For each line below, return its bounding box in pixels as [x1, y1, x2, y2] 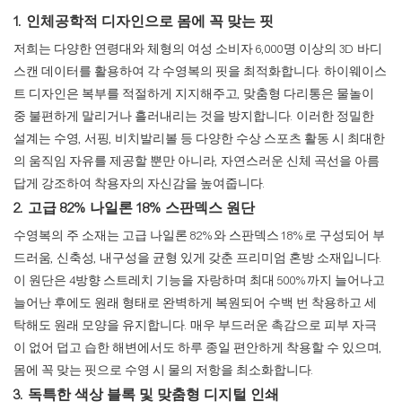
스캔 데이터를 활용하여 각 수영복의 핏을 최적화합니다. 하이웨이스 [13, 65, 387, 80]
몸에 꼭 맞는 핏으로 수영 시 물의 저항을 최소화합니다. [13, 363, 314, 379]
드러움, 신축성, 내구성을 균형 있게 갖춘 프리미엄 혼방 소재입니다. [13, 251, 382, 267]
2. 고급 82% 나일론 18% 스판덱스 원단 [13, 200, 255, 217]
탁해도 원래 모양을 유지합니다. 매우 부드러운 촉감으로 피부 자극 [13, 319, 377, 334]
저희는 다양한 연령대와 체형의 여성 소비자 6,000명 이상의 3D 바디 [13, 42, 382, 57]
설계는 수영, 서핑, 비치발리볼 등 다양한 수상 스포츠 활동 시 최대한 [13, 132, 385, 147]
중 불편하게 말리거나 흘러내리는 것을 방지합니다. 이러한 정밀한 [13, 109, 374, 125]
